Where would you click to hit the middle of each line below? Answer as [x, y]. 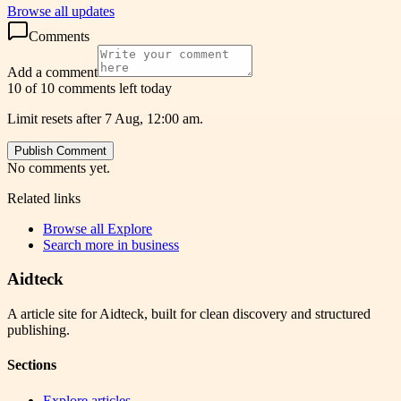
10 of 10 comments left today [90, 88]
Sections [32, 365]
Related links [44, 198]
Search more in [87, 244]
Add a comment [52, 72]
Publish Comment [60, 150]
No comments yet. [59, 167]
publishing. [38, 329]
